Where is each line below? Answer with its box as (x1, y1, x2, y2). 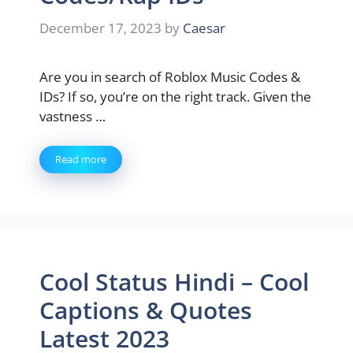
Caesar (183, 18, 225, 37)
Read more (55, 152, 106, 166)
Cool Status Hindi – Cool (39, 266, 309, 298)
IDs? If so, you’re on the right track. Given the (39, 87, 311, 106)
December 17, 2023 (39, 18, 162, 37)
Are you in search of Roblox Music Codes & (39, 67, 300, 86)
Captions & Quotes (39, 294, 252, 326)
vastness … (39, 106, 106, 125)
